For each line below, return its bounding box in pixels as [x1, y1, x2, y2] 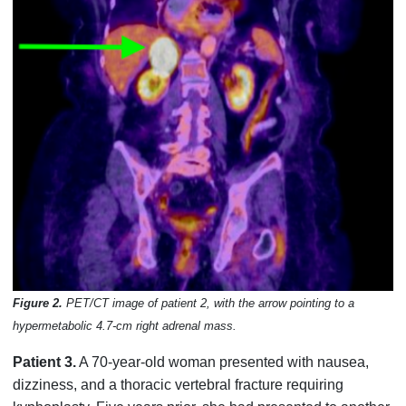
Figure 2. [13, 296, 63, 311]
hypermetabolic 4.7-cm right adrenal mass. [13, 319, 237, 333]
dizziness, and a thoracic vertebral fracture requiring [13, 377, 344, 393]
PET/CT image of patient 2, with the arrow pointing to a [63, 296, 355, 311]
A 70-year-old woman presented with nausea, [76, 354, 370, 371]
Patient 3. [13, 354, 77, 371]
